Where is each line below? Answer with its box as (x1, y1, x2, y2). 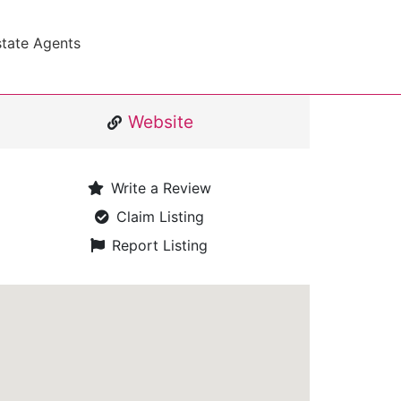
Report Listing (112, 236, 209, 254)
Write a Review (110, 179, 211, 197)
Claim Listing (115, 208, 204, 226)
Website (127, 111, 193, 132)
